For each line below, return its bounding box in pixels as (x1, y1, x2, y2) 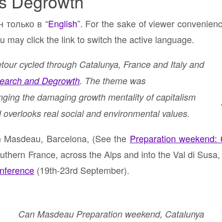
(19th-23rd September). (34, 164, 129, 177)
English (48, 17, 77, 30)
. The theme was (80, 74, 146, 87)
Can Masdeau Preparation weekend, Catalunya (18, 208, 204, 221)
